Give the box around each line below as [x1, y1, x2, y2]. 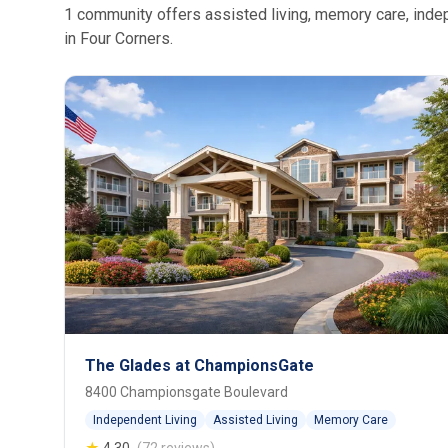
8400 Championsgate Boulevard [85, 384, 288, 401]
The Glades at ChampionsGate [85, 356, 314, 376]
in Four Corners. [64, 29, 173, 48]
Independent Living [93, 413, 197, 428]
